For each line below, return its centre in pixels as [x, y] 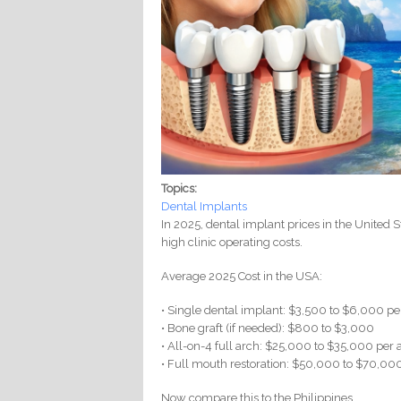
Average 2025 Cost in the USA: [242, 277]
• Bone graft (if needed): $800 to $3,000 [268, 328]
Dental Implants [205, 207]
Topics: [181, 189]
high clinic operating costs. [232, 243]
